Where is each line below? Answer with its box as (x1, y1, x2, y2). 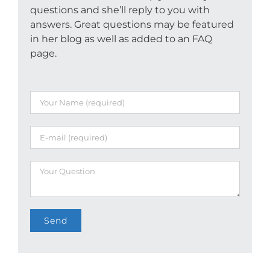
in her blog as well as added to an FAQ (30, 33, 212, 45)
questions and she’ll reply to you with (30, 4, 210, 16)
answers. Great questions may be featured (30, 18, 234, 30)
